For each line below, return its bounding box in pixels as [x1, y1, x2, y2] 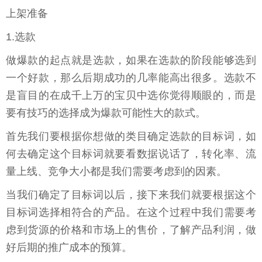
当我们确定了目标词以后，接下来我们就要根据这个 [6, 189, 256, 201]
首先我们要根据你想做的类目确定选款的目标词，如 [6, 130, 256, 143]
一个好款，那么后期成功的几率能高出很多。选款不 [6, 72, 256, 84]
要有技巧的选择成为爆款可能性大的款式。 [6, 107, 206, 119]
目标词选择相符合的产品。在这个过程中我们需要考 [6, 206, 256, 219]
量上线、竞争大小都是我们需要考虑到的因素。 [6, 166, 227, 178]
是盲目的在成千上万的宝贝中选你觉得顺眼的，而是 [6, 89, 256, 102]
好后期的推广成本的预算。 [6, 242, 132, 254]
